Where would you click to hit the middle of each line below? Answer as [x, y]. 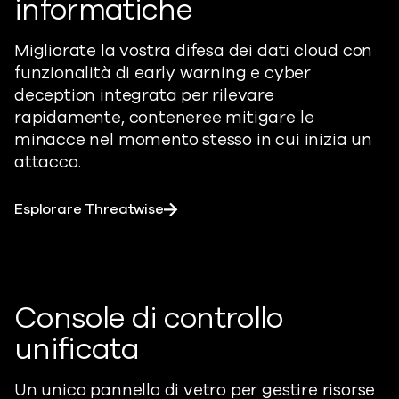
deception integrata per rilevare [144, 95]
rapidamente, [72, 117]
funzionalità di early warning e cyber [163, 73]
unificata [77, 349]
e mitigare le [263, 117]
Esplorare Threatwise [89, 209]
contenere [170, 117]
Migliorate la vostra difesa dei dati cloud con [194, 50]
